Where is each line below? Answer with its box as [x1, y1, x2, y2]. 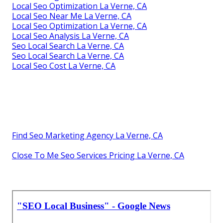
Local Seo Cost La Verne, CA [12, 60, 115, 72]
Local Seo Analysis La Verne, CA [12, 30, 129, 42]
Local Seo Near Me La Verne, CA [12, 10, 131, 22]
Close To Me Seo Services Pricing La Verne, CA [12, 150, 184, 161]
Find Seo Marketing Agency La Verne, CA [12, 130, 163, 141]
